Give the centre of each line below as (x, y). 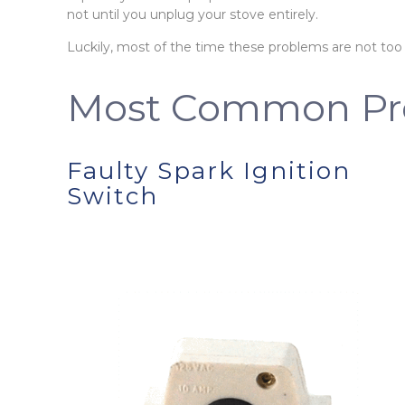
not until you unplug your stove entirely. (193, 14)
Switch (113, 196)
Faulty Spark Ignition (209, 170)
